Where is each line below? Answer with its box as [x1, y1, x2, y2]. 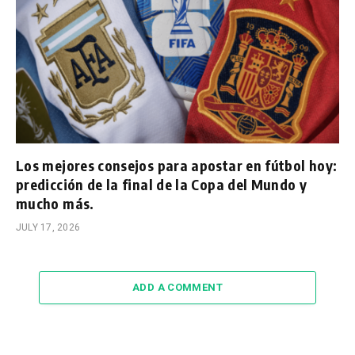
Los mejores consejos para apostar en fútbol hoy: [16, 156, 338, 175]
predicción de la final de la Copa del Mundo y [16, 175, 307, 194]
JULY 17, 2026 [16, 222, 81, 234]
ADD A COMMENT [132, 281, 223, 294]
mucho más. [16, 194, 94, 213]
